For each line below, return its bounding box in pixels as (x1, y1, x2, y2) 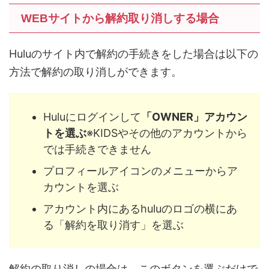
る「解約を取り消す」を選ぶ (43, 218, 184, 231)
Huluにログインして (43, 110, 141, 123)
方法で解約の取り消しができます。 (9, 65, 182, 79)
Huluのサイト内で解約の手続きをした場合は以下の (9, 47, 258, 61)
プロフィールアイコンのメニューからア (43, 164, 238, 177)
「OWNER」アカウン (141, 110, 247, 123)
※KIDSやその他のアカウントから (86, 126, 247, 139)
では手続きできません (43, 142, 151, 156)
